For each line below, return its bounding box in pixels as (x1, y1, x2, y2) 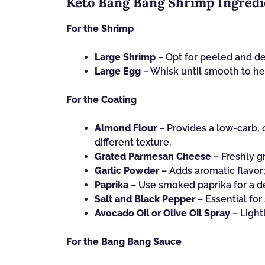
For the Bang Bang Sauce (66, 236, 182, 247)
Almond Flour (95, 122, 157, 134)
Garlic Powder (95, 165, 159, 176)
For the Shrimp (66, 23, 134, 34)
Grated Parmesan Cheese (95, 151, 211, 162)
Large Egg (95, 66, 141, 77)
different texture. (95, 137, 171, 148)
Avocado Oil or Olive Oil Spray (95, 208, 230, 219)
